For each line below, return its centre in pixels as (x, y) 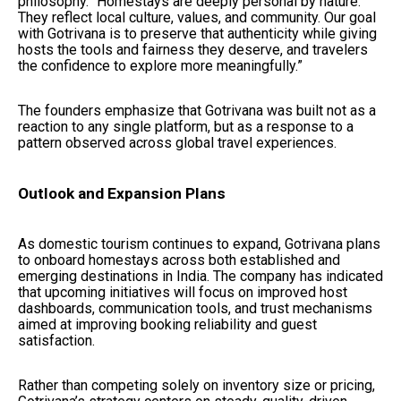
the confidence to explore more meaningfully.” (160, 65)
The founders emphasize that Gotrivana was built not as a (197, 110)
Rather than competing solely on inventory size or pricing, (196, 385)
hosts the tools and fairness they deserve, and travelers (193, 49)
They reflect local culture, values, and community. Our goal (197, 17)
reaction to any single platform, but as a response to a (186, 126)
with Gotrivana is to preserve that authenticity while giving (197, 33)
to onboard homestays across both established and (179, 260)
